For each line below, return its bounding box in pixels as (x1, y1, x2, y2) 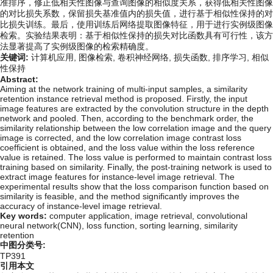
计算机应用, (31, 52, 79, 62)
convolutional (197, 210, 247, 221)
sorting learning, (140, 220, 204, 230)
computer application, (49, 210, 135, 221)
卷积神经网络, (118, 52, 174, 62)
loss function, (87, 220, 140, 230)
